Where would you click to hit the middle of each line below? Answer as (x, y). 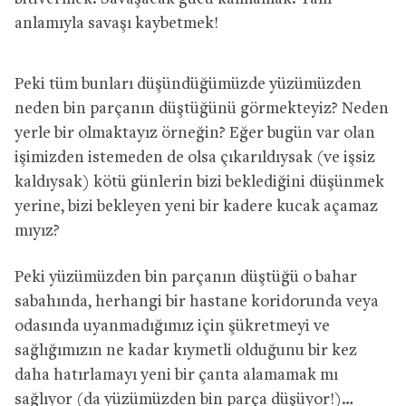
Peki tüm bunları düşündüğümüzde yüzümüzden (188, 84)
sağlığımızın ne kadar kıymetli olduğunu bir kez (186, 351)
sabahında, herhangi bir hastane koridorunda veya (197, 302)
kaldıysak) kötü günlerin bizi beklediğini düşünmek (199, 182)
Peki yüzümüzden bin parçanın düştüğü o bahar (186, 277)
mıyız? (37, 231)
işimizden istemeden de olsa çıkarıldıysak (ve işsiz (195, 158)
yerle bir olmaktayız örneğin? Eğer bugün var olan (195, 133)
